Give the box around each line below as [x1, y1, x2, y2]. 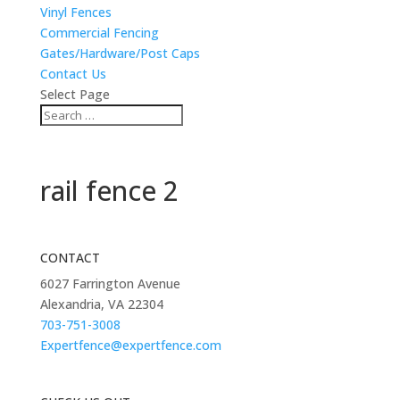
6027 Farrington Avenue [39, 275, 180, 292]
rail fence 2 [39, 172, 179, 209]
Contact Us [39, 65, 106, 82]
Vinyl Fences [39, 4, 112, 21]
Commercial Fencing [39, 24, 159, 41]
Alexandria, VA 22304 [39, 296, 163, 312]
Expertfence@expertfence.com [39, 337, 221, 354]
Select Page [39, 86, 110, 103]
